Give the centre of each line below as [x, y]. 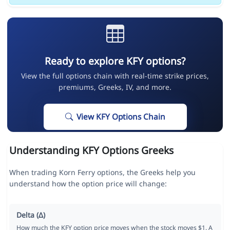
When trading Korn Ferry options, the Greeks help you [102, 172]
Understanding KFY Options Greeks [91, 150]
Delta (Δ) [31, 215]
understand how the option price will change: [88, 184]
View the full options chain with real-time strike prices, [115, 76]
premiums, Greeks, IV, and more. [115, 87]
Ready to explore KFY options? [115, 61]
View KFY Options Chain [121, 117]
